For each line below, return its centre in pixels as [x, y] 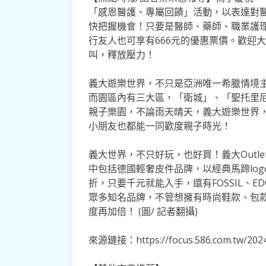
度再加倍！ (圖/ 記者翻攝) [143, 211]
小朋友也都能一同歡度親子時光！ [159, 126]
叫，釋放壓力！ [121, 54]
